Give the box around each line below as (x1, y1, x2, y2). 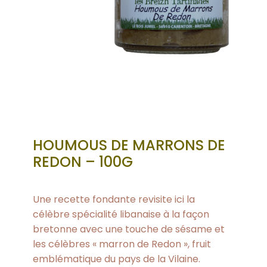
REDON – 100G (33, 152, 133, 172)
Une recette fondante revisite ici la (33, 193, 195, 206)
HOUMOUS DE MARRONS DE (33, 135, 225, 155)
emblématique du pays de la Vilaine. (33, 252, 200, 266)
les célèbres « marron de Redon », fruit (33, 237, 211, 251)
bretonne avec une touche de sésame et (33, 222, 225, 236)
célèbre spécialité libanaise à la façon (33, 207, 209, 221)
